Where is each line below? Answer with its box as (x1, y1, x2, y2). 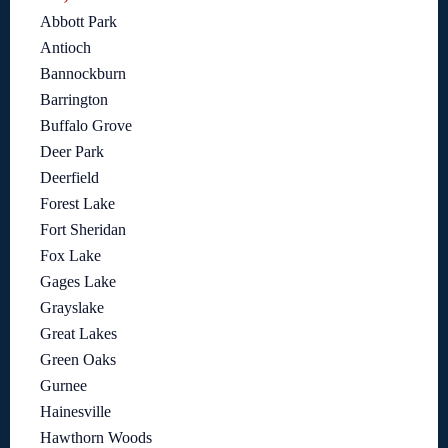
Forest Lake (40, 195, 115, 213)
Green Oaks (40, 351, 116, 369)
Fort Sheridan (40, 221, 126, 239)
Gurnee (40, 377, 87, 395)
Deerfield (40, 169, 99, 187)
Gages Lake (40, 273, 116, 291)
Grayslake (40, 299, 104, 317)
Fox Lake (40, 247, 101, 265)
